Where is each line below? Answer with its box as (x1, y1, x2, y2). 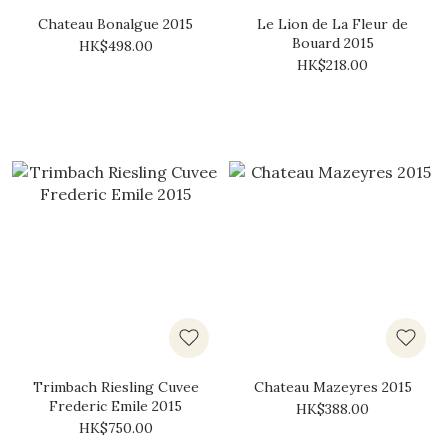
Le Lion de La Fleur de (257, 15, 408, 33)
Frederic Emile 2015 (49, 397, 182, 415)
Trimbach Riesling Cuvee (32, 378, 199, 396)
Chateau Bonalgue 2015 (38, 15, 193, 33)
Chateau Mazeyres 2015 (253, 378, 412, 396)
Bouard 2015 (291, 34, 374, 52)
